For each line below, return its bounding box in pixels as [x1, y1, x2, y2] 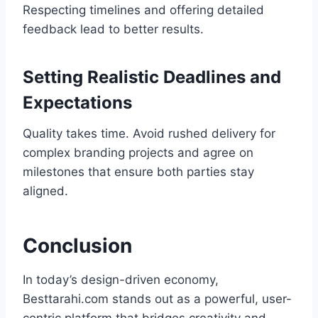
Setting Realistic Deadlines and [23, 67, 281, 88]
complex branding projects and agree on [23, 146, 253, 160]
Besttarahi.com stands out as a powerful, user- [23, 292, 292, 307]
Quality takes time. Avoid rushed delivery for [23, 126, 275, 141]
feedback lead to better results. [23, 22, 204, 37]
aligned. [23, 184, 68, 199]
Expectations [23, 92, 132, 114]
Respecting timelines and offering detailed [23, 3, 264, 18]
